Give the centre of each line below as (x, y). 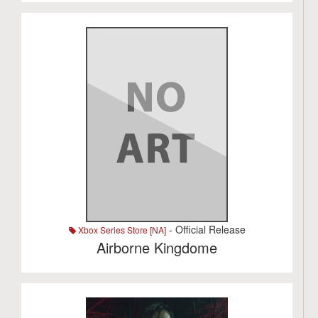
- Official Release (205, 229)
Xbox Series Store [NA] (121, 230)
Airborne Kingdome (157, 247)
